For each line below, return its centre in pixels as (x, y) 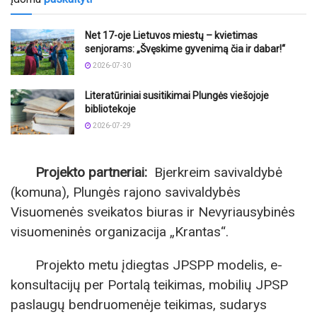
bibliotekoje (110, 109)
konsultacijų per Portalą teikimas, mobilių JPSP (149, 285)
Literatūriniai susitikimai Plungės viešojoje (177, 95)
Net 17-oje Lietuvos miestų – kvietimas (171, 36)
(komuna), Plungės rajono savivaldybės (126, 192)
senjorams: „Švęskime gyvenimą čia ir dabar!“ (185, 49)
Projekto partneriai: (95, 172)
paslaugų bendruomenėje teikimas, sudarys (139, 305)
